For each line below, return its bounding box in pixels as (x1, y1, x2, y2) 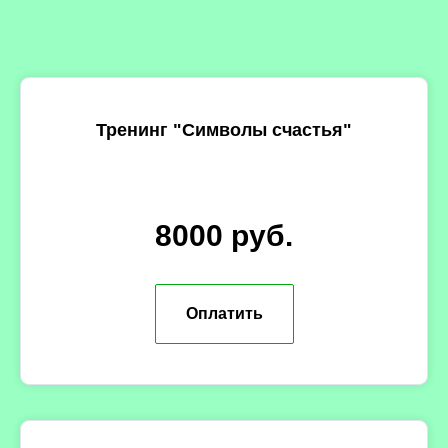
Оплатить (185, 304, 263, 322)
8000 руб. (155, 219, 293, 253)
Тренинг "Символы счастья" (96, 120, 352, 141)
